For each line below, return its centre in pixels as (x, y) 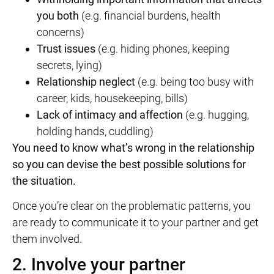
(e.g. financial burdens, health (150, 16)
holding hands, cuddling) (95, 131)
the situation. (45, 181)
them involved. (47, 239)
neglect (117, 82)
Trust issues (66, 49)
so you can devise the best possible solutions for (129, 164)
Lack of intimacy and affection (110, 115)
